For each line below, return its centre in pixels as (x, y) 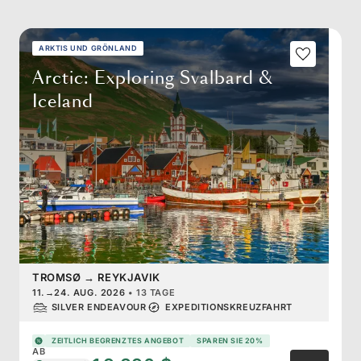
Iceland (63, 102)
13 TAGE (156, 292)
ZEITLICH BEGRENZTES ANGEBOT (118, 341)
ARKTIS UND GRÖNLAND (88, 48)
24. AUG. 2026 (90, 292)
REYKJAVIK (129, 277)
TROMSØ (57, 277)
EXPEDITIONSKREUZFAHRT (229, 307)
